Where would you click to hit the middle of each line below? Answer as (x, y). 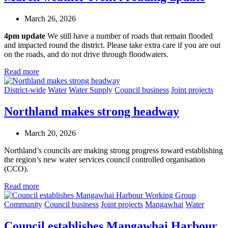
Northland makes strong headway (92, 112)
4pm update (25, 36)
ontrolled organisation (170, 160)
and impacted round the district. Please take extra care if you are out (112, 45)
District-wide (25, 90)
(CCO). (16, 169)
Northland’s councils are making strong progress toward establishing (113, 151)
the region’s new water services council (67, 160)
